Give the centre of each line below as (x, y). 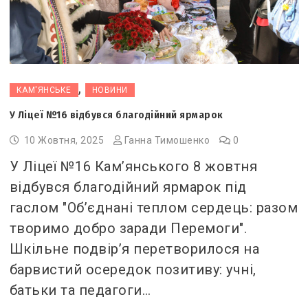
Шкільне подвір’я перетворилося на (134, 249)
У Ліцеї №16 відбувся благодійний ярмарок (116, 114)
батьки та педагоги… (80, 290)
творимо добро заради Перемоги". (128, 228)
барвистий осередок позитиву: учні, (133, 269)
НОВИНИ (110, 90)
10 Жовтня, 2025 (64, 140)
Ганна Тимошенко (167, 140)
